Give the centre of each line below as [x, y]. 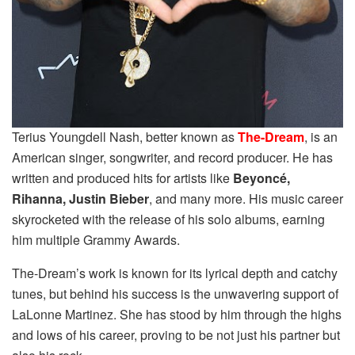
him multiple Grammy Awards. [96, 240]
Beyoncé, [261, 178]
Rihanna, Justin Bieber [80, 199]
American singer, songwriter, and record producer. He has [172, 158]
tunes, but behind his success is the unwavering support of [175, 294]
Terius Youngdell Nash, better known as [125, 137]
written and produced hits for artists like [122, 178]
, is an [321, 137]
